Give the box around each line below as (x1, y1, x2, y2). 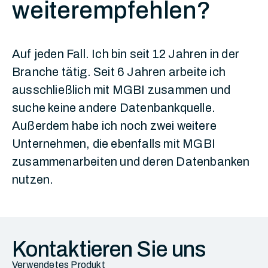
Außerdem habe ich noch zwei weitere (12, 119, 217, 132)
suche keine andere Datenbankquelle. (12, 101, 216, 114)
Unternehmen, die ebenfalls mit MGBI (12, 137, 216, 150)
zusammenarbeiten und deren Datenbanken (12, 155, 250, 168)
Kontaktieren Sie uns (12, 237, 206, 261)
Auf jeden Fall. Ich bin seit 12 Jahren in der (12, 47, 240, 60)
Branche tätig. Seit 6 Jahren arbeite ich (12, 65, 226, 78)
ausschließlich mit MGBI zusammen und (12, 83, 231, 96)
